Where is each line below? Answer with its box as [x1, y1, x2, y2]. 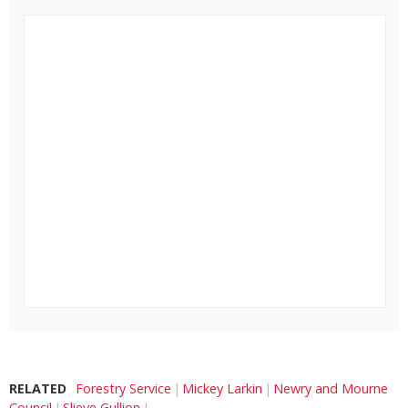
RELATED [9, 379, 66, 397]
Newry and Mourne [273, 379, 388, 397]
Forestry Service [76, 379, 171, 397]
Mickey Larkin [182, 379, 262, 397]
